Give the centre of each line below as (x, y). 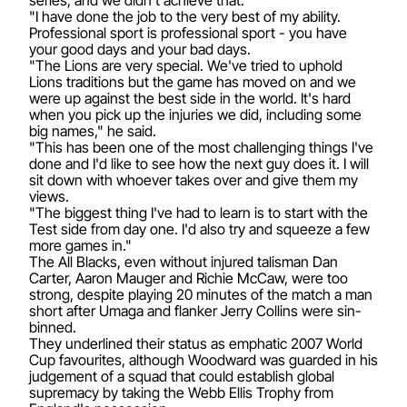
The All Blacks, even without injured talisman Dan (184, 261)
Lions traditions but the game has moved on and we (193, 81)
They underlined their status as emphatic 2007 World (196, 343)
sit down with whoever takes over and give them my (194, 179)
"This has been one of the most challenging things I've (201, 147)
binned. (53, 327)
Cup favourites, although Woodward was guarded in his (203, 359)
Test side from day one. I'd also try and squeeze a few (199, 228)
